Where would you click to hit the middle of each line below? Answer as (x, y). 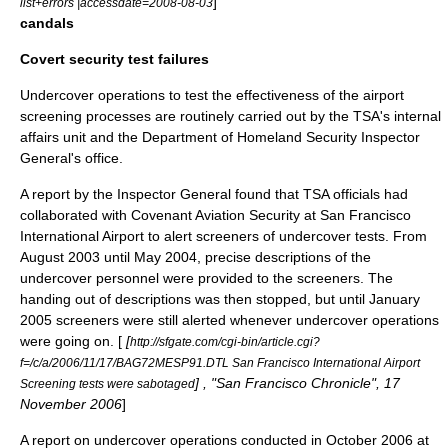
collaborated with (75, 214)
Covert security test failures (114, 58)
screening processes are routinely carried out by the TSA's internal (230, 115)
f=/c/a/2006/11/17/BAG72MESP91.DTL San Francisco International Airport (220, 362)
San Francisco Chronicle (293, 382)
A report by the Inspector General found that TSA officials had (214, 193)
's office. (97, 157)
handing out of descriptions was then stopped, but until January (220, 298)
